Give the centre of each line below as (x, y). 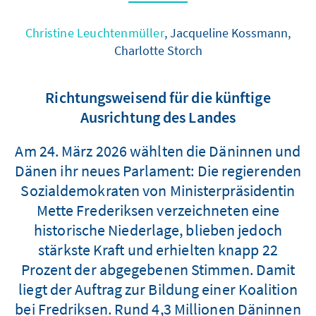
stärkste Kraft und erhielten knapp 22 (158, 249)
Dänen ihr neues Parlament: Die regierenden (158, 170)
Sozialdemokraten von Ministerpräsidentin (158, 190)
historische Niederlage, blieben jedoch (158, 230)
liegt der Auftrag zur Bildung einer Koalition (158, 289)
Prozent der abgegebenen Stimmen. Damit (158, 269)
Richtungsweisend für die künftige (158, 97)
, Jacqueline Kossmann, (227, 32)
